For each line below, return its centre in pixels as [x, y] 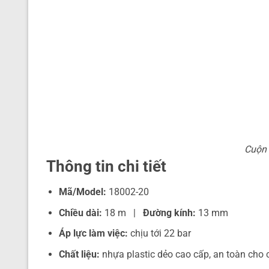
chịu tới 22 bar [159, 234]
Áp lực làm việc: [93, 234]
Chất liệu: [79, 254]
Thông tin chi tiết [106, 167]
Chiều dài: [80, 213]
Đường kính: [169, 213]
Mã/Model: [82, 192]
